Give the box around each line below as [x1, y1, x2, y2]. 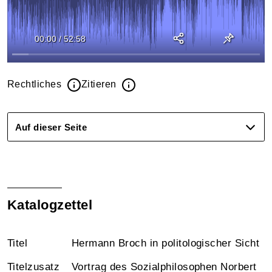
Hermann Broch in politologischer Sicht [72, 237, 260, 249]
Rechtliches [7, 79, 64, 89]
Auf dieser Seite [15, 121, 87, 132]
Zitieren [81, 79, 120, 89]
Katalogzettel [7, 197, 93, 212]
